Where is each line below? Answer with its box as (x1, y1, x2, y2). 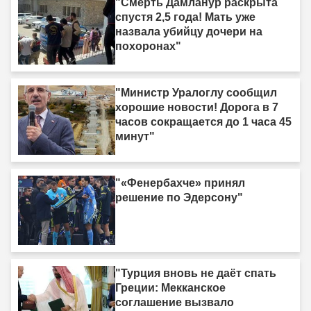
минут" (115, 131, 155, 143)
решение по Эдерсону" (115, 192, 243, 204)
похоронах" (115, 40, 181, 53)
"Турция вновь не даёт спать (115, 267, 276, 280)
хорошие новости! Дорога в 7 (115, 101, 278, 114)
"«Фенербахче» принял (115, 177, 245, 190)
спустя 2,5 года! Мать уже (115, 11, 255, 24)
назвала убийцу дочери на (115, 26, 262, 38)
